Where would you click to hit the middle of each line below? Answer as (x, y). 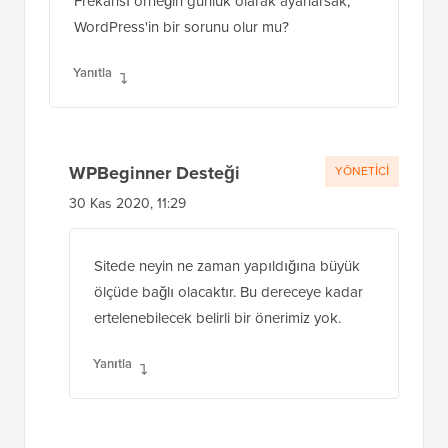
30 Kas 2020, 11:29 (127, 229)
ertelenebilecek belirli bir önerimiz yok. (217, 343)
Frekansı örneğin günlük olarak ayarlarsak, (212, 26)
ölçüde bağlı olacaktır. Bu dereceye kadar (228, 317)
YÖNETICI (362, 196)
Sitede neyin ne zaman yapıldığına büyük (227, 291)
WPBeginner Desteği (154, 198)
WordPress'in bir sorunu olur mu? (181, 52)
